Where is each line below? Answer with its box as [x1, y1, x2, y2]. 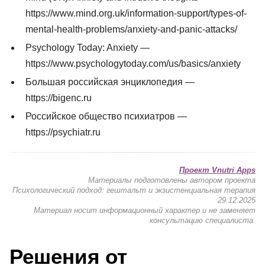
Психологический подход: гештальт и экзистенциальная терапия [12, 186, 256, 195]
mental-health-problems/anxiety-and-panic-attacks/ [25, 24, 238, 34]
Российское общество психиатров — [25, 111, 188, 121]
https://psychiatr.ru [25, 127, 101, 137]
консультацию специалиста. [150, 216, 256, 225]
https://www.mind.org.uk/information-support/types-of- [25, 8, 247, 18]
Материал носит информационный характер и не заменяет [34, 206, 256, 215]
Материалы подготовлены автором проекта [88, 176, 256, 185]
